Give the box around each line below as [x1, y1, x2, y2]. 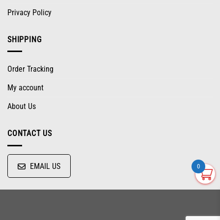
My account [7, 83, 44, 93]
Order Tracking [7, 64, 54, 74]
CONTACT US [7, 129, 52, 138]
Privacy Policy [7, 7, 52, 17]
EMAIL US [30, 162, 60, 171]
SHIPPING [7, 34, 42, 44]
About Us [7, 102, 36, 111]
